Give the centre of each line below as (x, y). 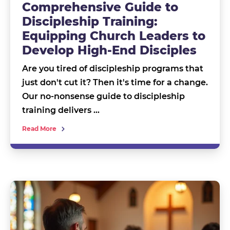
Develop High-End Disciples (109, 51)
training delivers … (61, 110)
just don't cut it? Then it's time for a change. (115, 83)
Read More (39, 129)
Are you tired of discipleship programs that (112, 69)
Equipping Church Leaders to (113, 36)
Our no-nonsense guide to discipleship (103, 97)
